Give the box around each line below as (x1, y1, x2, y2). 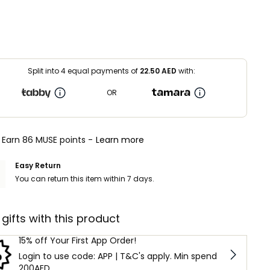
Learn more (96, 134, 144, 146)
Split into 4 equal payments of (28, 65, 140, 76)
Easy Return (15, 160, 61, 171)
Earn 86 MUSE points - (2, 134, 93, 146)
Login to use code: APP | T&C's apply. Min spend (18, 250, 217, 262)
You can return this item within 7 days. (15, 173, 154, 184)
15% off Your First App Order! (18, 234, 136, 246)
